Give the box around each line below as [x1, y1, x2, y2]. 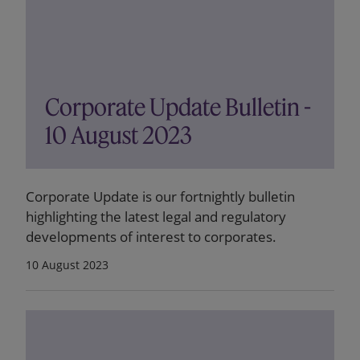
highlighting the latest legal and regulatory [26, 207, 286, 226]
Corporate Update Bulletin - [45, 92, 311, 122]
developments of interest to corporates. [26, 227, 276, 246]
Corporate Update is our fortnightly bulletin [26, 187, 295, 206]
